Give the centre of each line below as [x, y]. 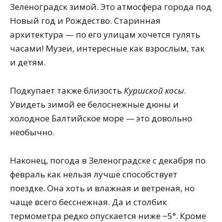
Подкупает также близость [67, 91]
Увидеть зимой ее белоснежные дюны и [94, 105]
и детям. [28, 62]
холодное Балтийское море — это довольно [101, 118]
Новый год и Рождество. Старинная [85, 21]
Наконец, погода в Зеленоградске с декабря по [108, 161]
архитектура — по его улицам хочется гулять [105, 35]
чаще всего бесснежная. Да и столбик [88, 202]
